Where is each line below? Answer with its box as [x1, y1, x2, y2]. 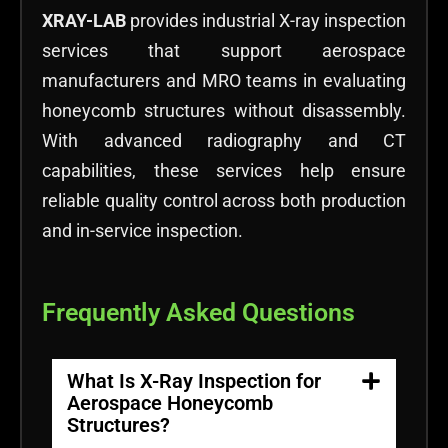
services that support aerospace [42, 39, 406, 61]
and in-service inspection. [42, 219, 243, 241]
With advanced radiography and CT [42, 129, 406, 151]
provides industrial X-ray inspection [126, 9, 406, 31]
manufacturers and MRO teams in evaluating [42, 69, 406, 91]
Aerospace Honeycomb [67, 391, 273, 416]
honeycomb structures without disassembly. [42, 99, 406, 121]
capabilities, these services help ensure [42, 159, 406, 181]
